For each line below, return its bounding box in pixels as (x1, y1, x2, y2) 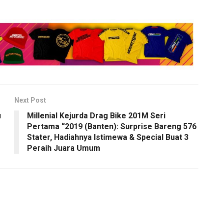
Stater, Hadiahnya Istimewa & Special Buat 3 (27, 133, 189, 142)
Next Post (14, 96, 46, 105)
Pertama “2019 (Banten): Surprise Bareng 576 (27, 122, 196, 132)
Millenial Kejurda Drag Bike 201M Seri (27, 111, 165, 121)
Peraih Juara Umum (27, 143, 100, 153)
